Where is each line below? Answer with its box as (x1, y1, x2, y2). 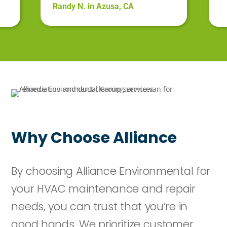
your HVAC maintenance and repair (11, 181, 196, 196)
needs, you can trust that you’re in (11, 199, 187, 214)
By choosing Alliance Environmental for (11, 163, 211, 178)
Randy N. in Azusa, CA (53, 2, 134, 11)
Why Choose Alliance (11, 127, 177, 148)
